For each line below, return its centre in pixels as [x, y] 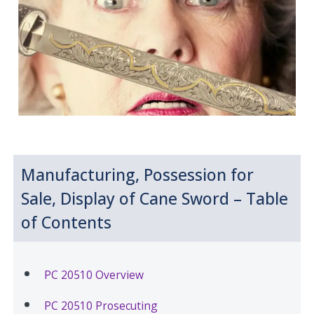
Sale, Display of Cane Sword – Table [155, 198]
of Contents [67, 222]
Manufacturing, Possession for [138, 174]
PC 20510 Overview [94, 274]
